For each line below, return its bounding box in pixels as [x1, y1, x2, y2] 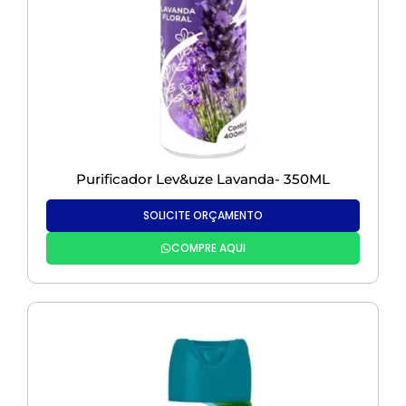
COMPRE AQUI [171, 240, 246, 256]
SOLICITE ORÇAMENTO [143, 208, 263, 224]
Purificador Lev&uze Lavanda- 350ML [76, 170, 330, 188]
